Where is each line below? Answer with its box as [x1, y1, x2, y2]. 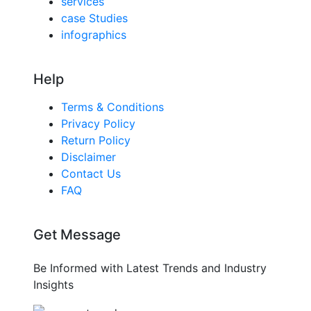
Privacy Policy [61, 116, 135, 131]
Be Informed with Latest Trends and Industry [33, 260, 267, 275]
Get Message [33, 226, 121, 243]
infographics [61, 27, 126, 42]
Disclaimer [61, 149, 116, 164]
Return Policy [61, 133, 131, 147]
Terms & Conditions [61, 99, 164, 114]
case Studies [61, 10, 128, 25]
